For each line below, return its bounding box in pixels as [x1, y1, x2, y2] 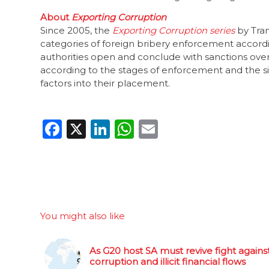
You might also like [40, 210, 125, 222]
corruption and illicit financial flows [89, 255, 246, 267]
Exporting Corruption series [112, 25, 235, 36]
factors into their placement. [40, 77, 170, 89]
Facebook [62, 116, 154, 141]
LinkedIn [110, 116, 193, 141]
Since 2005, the [40, 25, 112, 36]
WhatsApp [134, 116, 235, 141]
